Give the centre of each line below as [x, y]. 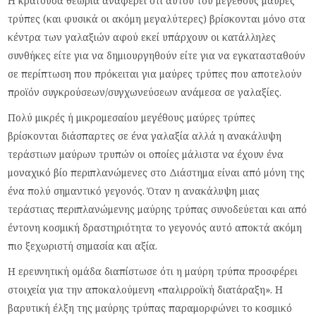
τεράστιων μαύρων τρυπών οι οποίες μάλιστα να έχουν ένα [146, 154]
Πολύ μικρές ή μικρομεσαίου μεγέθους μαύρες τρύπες [132, 117]
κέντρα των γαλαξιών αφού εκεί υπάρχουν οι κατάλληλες [142, 37]
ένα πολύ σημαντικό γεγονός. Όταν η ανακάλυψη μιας [134, 190]
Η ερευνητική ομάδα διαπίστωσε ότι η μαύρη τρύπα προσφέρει [153, 271]
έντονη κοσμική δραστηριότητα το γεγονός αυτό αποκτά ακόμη [155, 227]
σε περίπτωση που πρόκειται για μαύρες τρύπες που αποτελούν [155, 73]
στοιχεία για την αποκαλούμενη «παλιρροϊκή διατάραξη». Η [146, 289]
